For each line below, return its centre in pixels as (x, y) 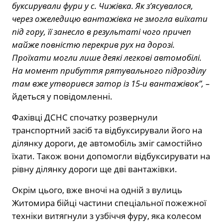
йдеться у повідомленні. (62, 96)
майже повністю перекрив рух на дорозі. (93, 44)
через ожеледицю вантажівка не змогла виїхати (110, 18)
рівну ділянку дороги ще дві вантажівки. (95, 169)
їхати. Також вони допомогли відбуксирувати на (111, 156)
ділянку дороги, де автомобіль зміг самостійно (107, 143)
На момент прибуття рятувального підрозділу (109, 70)
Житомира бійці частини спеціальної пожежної (109, 203)
